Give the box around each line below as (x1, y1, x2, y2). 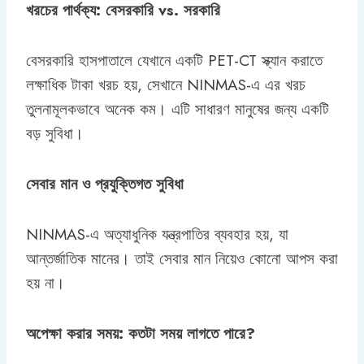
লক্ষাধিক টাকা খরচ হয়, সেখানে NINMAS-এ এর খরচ (26, 73, 305, 96)
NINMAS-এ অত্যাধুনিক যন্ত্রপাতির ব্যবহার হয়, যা (26, 223, 288, 245)
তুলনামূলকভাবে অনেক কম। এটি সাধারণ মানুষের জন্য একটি (26, 97, 329, 120)
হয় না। (26, 271, 65, 294)
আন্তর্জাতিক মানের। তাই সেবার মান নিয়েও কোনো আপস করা (26, 247, 338, 270)
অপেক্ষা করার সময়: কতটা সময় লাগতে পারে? (26, 322, 255, 344)
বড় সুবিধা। (26, 122, 84, 145)
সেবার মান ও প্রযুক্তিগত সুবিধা (26, 172, 184, 195)
